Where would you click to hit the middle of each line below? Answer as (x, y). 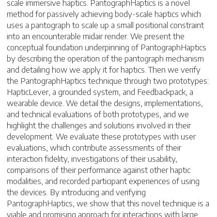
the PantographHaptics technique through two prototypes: (108, 80)
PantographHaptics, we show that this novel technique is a (108, 203)
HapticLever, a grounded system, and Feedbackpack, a (100, 92)
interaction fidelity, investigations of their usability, (92, 158)
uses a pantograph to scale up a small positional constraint (105, 25)
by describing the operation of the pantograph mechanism (105, 58)
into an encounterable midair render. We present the (96, 36)
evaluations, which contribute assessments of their (94, 147)
